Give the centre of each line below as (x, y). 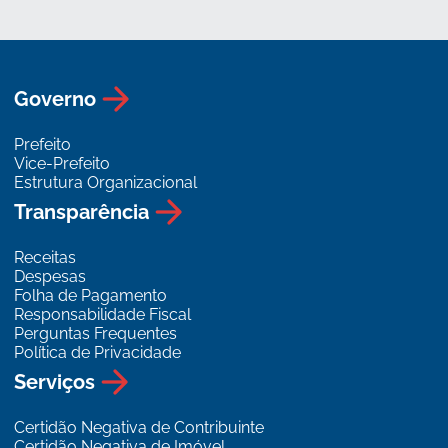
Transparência (82, 211)
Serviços (55, 381)
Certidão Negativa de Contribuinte (139, 428)
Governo (55, 98)
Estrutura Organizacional (106, 183)
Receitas (45, 258)
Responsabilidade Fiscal (103, 315)
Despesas (50, 277)
